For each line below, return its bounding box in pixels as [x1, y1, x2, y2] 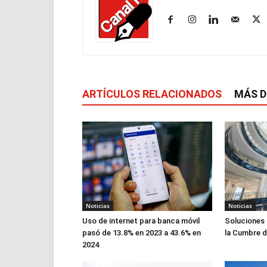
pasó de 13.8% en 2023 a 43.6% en [82, 228, 201, 237]
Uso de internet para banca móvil [82, 216, 200, 225]
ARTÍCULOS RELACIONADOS [82, 88, 222, 100]
